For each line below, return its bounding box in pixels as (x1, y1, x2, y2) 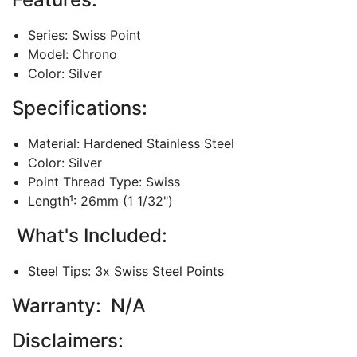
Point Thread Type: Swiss (28, 174, 180, 190)
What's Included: (12, 224, 167, 248)
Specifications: (12, 96, 147, 120)
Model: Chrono (28, 46, 117, 63)
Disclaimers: (12, 328, 124, 352)
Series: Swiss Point (28, 27, 141, 44)
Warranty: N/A (12, 293, 146, 317)
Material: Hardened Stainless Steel (28, 135, 234, 152)
